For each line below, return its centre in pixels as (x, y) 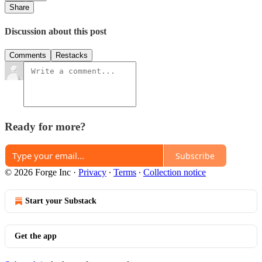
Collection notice (175, 173)
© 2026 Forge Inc (38, 173)
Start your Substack (61, 201)
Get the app (36, 236)
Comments (28, 55)
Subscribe (195, 156)
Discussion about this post (56, 31)
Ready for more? (45, 126)
